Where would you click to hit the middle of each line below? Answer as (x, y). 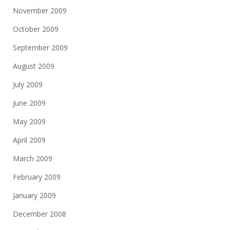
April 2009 (29, 140)
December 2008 (40, 214)
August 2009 (34, 66)
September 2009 (40, 47)
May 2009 (29, 121)
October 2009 (36, 29)
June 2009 (29, 103)
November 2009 (40, 11)
